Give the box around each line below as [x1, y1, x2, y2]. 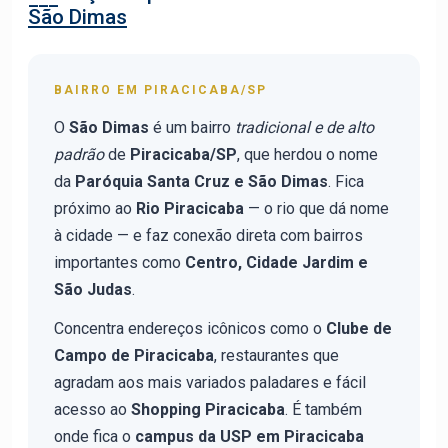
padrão [54, 145, 104, 164]
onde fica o [54, 427, 135, 446]
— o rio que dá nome [244, 199, 389, 218]
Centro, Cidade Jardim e [185, 253, 368, 272]
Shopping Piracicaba [131, 400, 285, 419]
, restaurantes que [214, 346, 339, 365]
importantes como [54, 253, 185, 272]
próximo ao [54, 199, 136, 218]
